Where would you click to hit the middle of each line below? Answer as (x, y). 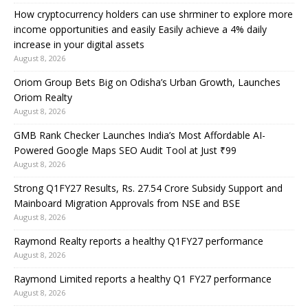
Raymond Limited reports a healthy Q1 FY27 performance (143, 278)
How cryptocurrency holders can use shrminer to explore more (153, 14)
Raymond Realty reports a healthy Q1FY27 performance (139, 241)
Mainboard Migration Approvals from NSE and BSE (127, 203)
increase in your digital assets (79, 44)
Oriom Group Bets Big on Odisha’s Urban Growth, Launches (147, 82)
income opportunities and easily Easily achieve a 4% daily (140, 29)
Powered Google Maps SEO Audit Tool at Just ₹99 (125, 150)
